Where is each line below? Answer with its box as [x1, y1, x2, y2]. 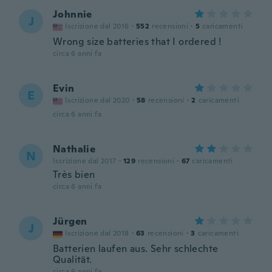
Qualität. [53, 253, 92, 266]
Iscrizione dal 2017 [53, 156, 117, 166]
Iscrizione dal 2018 [65, 228, 129, 238]
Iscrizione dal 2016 [65, 21, 129, 31]
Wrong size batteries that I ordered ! [53, 35, 222, 48]
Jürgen [53, 215, 87, 228]
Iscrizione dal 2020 [65, 95, 130, 105]
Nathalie [53, 143, 96, 155]
